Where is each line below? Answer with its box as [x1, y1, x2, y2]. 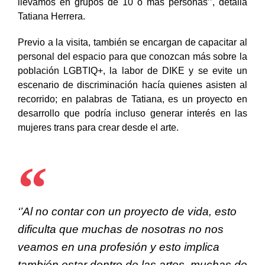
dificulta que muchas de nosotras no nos [18, 235, 224, 248]
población [18, 77, 59, 88]
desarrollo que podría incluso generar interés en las [18, 120, 247, 131]
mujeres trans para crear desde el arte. [18, 134, 179, 145]
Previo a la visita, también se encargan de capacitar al [18, 49, 247, 60]
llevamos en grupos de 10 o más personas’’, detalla [18, 9, 247, 20]
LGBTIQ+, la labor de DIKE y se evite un [63, 77, 248, 88]
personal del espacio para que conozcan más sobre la [18, 63, 247, 74]
